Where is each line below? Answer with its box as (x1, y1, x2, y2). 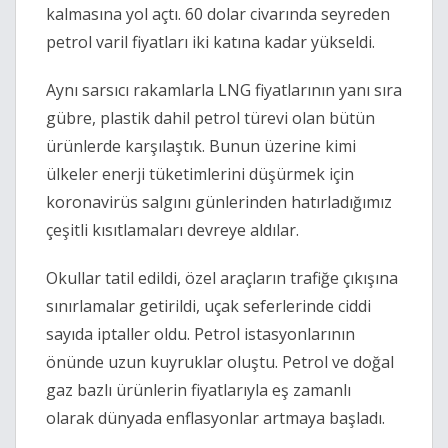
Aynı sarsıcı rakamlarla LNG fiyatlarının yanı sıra (46, 79, 402, 102)
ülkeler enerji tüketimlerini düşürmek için (46, 163, 354, 186)
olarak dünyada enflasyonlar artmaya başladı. (46, 407, 389, 430)
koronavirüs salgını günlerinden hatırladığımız (46, 191, 392, 214)
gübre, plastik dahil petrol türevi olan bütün (46, 107, 375, 130)
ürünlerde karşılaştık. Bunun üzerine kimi (46, 135, 356, 158)
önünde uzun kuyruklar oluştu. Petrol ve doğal (46, 351, 394, 374)
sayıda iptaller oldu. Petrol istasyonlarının (46, 323, 355, 346)
